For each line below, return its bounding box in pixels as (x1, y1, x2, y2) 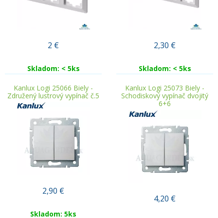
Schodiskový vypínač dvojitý (121, 91, 208, 100)
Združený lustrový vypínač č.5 (7, 91, 99, 100)
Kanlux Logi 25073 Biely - (125, 83, 204, 92)
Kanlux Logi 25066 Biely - (14, 83, 93, 92)
